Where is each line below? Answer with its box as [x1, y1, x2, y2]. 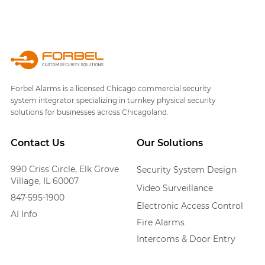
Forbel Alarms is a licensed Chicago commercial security [10, 84, 211, 93]
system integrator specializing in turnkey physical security [10, 96, 216, 105]
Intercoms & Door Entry [136, 234, 235, 245]
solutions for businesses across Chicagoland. [10, 108, 169, 117]
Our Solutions [136, 137, 203, 149]
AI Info [10, 209, 37, 220]
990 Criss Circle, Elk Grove [10, 164, 119, 175]
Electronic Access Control [136, 201, 243, 212]
